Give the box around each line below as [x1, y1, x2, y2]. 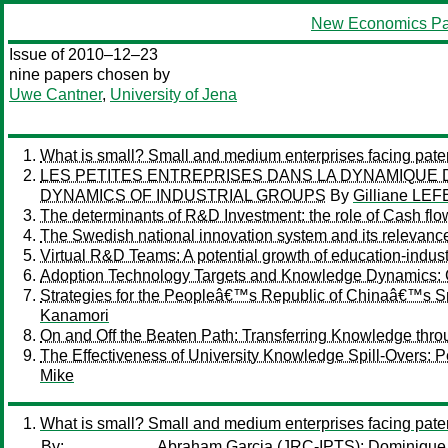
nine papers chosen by [9, 66, 170, 83]
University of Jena [110, 86, 237, 103]
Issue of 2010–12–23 [9, 46, 158, 63]
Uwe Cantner [9, 86, 102, 103]
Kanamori [40, 307, 109, 324]
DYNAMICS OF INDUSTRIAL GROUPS [40, 187, 326, 204]
